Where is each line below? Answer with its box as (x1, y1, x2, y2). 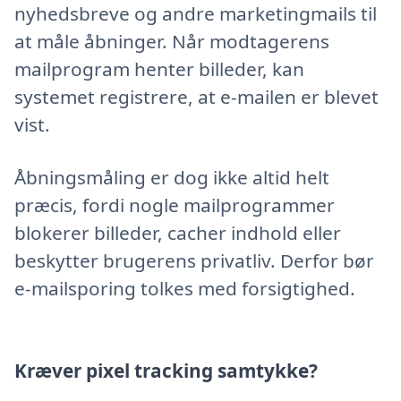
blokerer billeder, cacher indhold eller (14, 219, 341, 245)
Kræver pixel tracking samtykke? (14, 357, 318, 383)
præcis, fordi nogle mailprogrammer (14, 192, 335, 218)
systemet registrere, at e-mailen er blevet (14, 84, 379, 110)
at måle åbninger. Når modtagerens (14, 29, 329, 55)
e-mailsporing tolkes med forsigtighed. (14, 275, 355, 301)
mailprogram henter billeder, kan (14, 56, 304, 82)
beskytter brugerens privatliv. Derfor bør (14, 247, 374, 273)
